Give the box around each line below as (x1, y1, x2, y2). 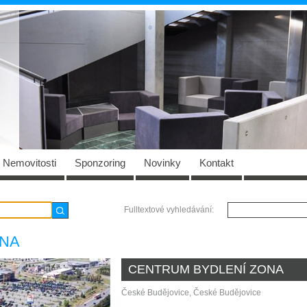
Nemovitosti (3, 157, 56, 169)
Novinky (144, 157, 181, 169)
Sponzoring (75, 157, 125, 169)
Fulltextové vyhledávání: (124, 205, 214, 214)
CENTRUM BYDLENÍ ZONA (128, 262, 284, 276)
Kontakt (199, 157, 234, 169)
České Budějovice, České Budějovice (121, 288, 261, 297)
